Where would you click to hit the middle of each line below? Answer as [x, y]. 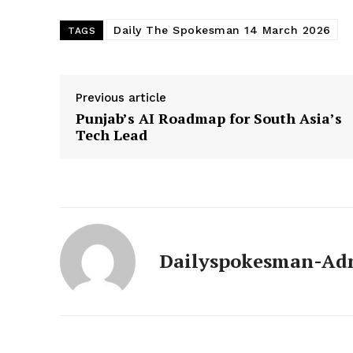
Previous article [121, 98]
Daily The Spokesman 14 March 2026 [222, 30]
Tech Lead [111, 135]
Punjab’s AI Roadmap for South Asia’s [209, 119]
